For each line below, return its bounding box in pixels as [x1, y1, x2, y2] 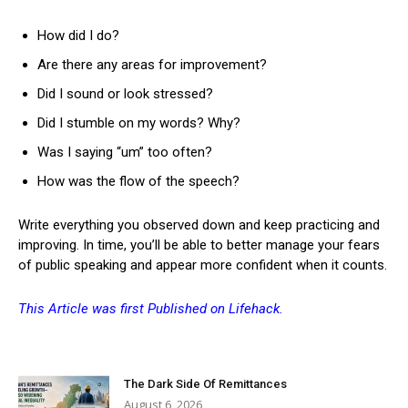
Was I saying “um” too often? [37, 143, 212, 160]
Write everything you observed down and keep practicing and [18, 216, 380, 233]
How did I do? [37, 26, 119, 44]
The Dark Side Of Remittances [124, 376, 287, 391]
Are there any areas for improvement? [37, 56, 267, 73]
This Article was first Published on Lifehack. [18, 300, 283, 317]
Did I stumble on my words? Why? [37, 114, 240, 131]
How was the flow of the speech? [37, 172, 240, 189]
